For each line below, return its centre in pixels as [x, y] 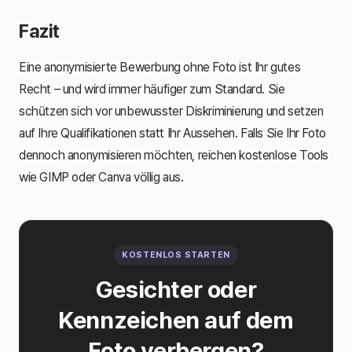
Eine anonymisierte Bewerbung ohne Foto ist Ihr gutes [160, 67]
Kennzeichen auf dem [176, 319]
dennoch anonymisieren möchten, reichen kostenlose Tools [174, 155]
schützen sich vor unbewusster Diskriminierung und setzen [171, 111]
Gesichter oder [176, 289]
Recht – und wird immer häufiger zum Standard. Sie [152, 89]
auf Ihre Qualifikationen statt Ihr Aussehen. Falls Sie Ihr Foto [172, 133]
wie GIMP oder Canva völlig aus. [101, 177]
